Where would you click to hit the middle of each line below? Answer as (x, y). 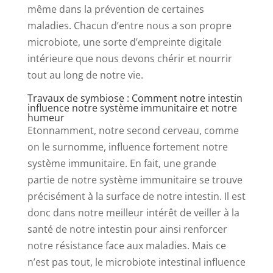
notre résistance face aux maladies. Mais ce (126, 245)
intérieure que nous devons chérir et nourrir (129, 58)
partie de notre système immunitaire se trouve (135, 179)
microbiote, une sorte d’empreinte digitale (124, 42)
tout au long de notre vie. (85, 75)
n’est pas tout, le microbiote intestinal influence (136, 262)
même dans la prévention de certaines (115, 9)
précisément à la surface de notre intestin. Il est (136, 196)
